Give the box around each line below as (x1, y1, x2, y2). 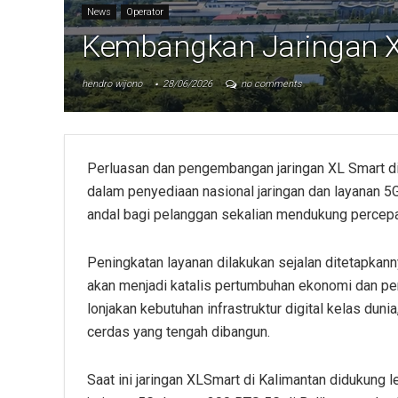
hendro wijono (82, 77, 142, 90)
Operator (126, 5, 163, 18)
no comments (241, 77, 302, 90)
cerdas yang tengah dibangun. (87, 322, 270, 340)
